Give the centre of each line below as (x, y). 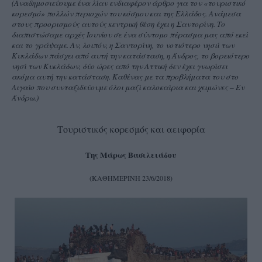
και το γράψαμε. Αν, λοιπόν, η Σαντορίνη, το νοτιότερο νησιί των (123, 45)
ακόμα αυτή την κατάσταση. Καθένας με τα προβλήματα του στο (125, 77)
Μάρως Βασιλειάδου (138, 155)
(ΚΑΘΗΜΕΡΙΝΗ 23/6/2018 (130, 178)
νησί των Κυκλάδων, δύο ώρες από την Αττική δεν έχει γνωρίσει (120, 66)
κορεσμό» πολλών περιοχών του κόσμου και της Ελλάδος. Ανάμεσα (126, 14)
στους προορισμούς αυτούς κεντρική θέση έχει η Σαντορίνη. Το (118, 24)
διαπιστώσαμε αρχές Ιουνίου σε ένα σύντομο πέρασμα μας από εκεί (130, 35)
